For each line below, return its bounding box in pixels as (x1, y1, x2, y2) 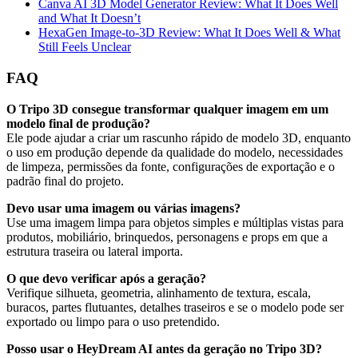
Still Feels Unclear (38, 40, 131, 54)
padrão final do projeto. (6, 173, 124, 188)
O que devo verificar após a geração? (6, 271, 206, 285)
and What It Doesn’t (38, 11, 141, 26)
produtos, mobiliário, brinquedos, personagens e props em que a (6, 229, 328, 244)
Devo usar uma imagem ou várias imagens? (6, 201, 241, 215)
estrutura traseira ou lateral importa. (6, 244, 183, 258)
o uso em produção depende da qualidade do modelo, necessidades (6, 145, 343, 159)
